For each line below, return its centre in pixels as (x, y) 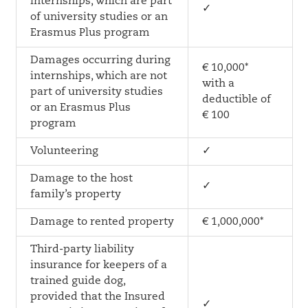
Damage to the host (81, 179)
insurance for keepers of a (98, 265)
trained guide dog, (78, 281)
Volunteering (64, 151)
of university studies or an (99, 17)
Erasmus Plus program (90, 33)
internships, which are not (98, 76)
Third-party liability (82, 250)
